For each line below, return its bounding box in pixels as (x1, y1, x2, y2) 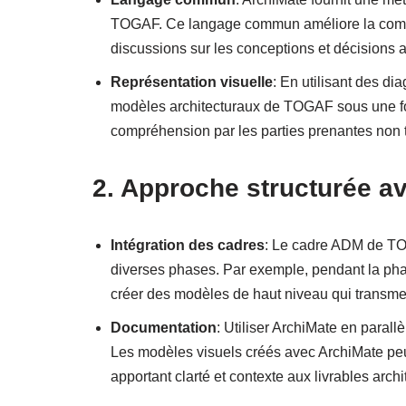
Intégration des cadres (111, 237, 265, 253)
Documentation (111, 319, 217, 335)
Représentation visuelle (111, 73, 273, 90)
